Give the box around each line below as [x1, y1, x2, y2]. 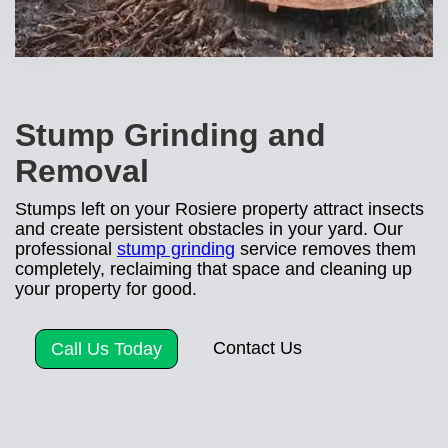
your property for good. [15, 278, 197, 299]
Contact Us [213, 337, 302, 358]
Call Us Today [51, 338, 162, 359]
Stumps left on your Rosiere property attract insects [15, 198, 424, 219]
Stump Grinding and [15, 116, 326, 153]
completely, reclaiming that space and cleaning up [15, 258, 412, 279]
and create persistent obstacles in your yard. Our [15, 218, 403, 239]
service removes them [235, 238, 416, 259]
